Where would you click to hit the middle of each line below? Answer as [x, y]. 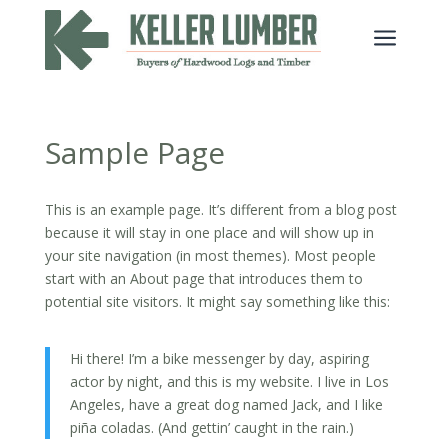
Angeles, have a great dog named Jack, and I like [226, 404]
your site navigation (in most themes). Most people [210, 255]
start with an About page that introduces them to [203, 278]
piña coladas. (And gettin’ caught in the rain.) [211, 427]
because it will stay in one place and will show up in [209, 232]
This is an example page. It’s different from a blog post [220, 209]
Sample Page [134, 152]
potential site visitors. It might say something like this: [217, 301]
